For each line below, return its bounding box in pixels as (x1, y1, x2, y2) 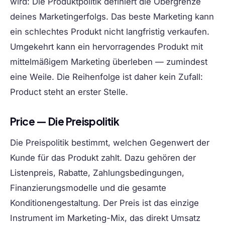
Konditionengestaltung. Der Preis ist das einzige (10, 198, 199, 208)
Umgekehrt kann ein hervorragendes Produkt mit (10, 42, 203, 52)
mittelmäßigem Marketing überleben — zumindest (10, 57, 207, 67)
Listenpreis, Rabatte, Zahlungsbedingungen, (10, 168, 184, 178)
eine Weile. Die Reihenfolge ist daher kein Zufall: (10, 72, 203, 82)
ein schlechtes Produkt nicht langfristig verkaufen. (10, 27, 209, 37)
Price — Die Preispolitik (10, 115, 120, 129)
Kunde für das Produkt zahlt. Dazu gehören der (10, 153, 196, 163)
